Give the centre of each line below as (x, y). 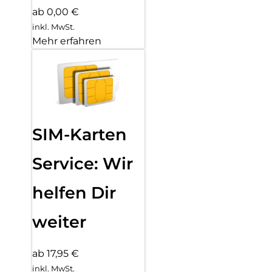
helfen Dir (74, 192)
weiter (59, 222)
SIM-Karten (80, 134)
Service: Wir (83, 163)
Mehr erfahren (67, 41)
